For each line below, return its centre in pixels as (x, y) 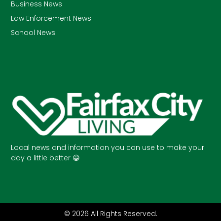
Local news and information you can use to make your (108, 147)
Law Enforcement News (51, 18)
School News (33, 32)
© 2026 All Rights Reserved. (110, 214)
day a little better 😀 (46, 158)
